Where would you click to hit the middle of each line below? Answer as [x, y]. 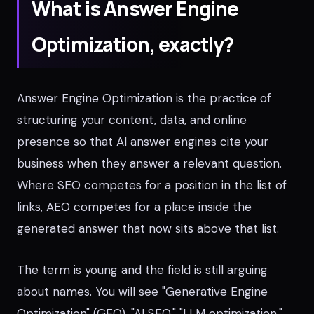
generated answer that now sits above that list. [148, 228]
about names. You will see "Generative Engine [142, 292]
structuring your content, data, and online [132, 120]
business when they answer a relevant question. [149, 163]
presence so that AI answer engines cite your [143, 142]
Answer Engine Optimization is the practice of [144, 98]
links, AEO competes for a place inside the [134, 207]
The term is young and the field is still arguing [142, 270]
